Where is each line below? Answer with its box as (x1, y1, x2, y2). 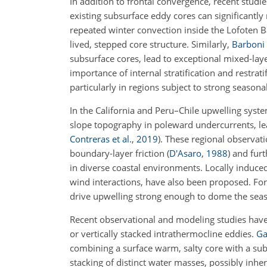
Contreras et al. (70, 133, 132, 145)
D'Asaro (169, 147, 201, 160)
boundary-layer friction (70, 147, 167, 160)
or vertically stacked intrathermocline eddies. (70, 228, 256, 240)
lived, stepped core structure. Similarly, (70, 38, 232, 51)
